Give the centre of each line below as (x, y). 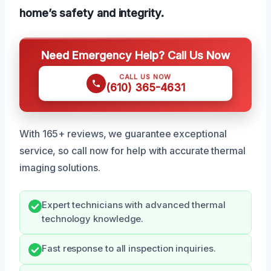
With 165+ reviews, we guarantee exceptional (123, 134)
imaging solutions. (60, 168)
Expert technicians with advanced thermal (134, 205)
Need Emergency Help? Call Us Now (135, 55)
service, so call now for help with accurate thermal (132, 151)
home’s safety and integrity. (92, 13)
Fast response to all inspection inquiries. (129, 249)
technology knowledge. (93, 219)
